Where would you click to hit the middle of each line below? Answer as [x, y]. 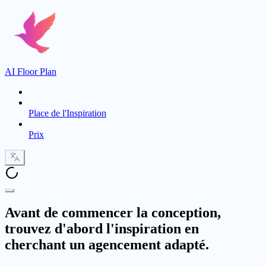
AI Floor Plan [31, 72]
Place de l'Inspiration [67, 113]
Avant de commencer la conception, [113, 212]
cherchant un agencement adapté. [107, 244]
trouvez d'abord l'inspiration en [102, 228]
